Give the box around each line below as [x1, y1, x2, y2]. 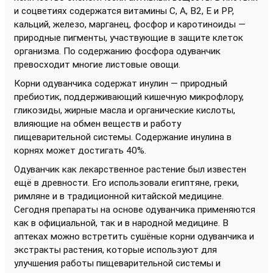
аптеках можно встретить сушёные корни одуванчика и [14, 230, 254, 242]
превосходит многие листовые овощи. [14, 58, 180, 70]
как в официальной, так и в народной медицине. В [14, 217, 229, 229]
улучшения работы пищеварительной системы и [14, 257, 221, 269]
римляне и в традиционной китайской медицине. [14, 190, 224, 202]
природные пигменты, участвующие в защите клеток [14, 32, 243, 43]
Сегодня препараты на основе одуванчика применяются [14, 204, 255, 215]
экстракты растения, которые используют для [14, 244, 217, 255]
